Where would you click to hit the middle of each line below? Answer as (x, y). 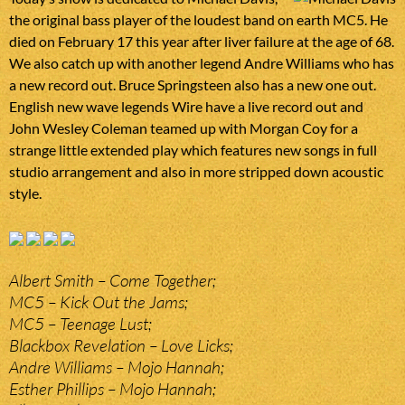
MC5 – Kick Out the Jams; (99, 302)
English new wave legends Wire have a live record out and (186, 107)
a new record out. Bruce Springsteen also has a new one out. (193, 85)
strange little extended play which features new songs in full (193, 150)
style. (25, 193)
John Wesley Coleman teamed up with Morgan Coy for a (184, 128)
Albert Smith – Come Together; (113, 281)
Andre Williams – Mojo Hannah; (117, 367)
